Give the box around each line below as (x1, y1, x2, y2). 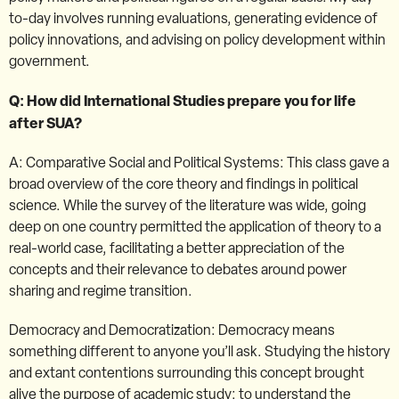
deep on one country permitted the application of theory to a (9, 216, 381, 236)
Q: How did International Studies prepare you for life (9, 90, 356, 110)
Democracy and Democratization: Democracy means (9, 320, 335, 339)
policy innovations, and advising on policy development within (9, 29, 386, 49)
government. (9, 51, 90, 70)
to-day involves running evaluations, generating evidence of (9, 8, 378, 28)
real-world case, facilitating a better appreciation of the (9, 238, 345, 257)
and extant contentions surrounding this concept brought (9, 362, 364, 382)
